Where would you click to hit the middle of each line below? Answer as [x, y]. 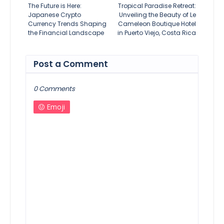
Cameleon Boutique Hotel [157, 23]
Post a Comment [71, 64]
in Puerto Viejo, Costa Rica [157, 32]
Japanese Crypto [54, 14]
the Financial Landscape [66, 32]
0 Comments [54, 88]
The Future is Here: [55, 5]
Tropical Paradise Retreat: [157, 5]
